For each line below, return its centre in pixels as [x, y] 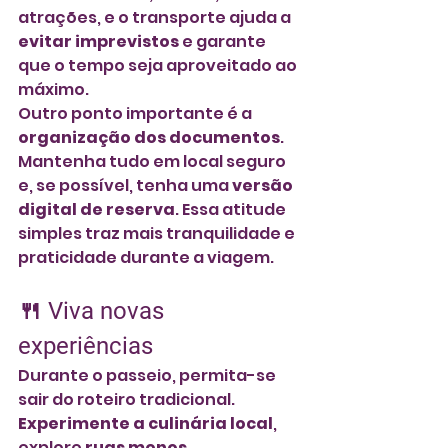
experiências [85, 345]
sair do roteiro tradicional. [128, 399]
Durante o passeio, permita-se [148, 375]
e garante [224, 41]
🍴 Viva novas [94, 310]
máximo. [53, 89]
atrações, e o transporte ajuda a [156, 17]
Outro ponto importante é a [136, 113]
